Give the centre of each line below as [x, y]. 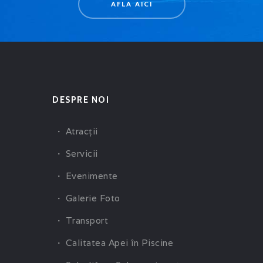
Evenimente [92, 176]
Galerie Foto [93, 198]
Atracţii [82, 131]
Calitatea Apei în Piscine [119, 242]
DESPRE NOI [81, 100]
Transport [87, 220]
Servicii [82, 153]
